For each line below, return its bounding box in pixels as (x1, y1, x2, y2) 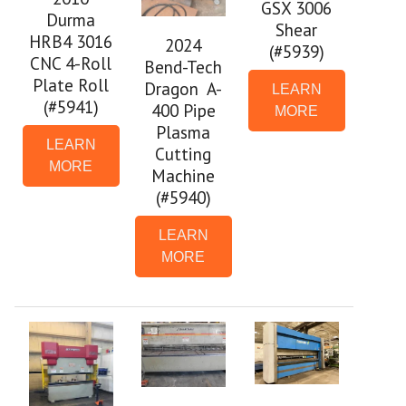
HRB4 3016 (29, 30, 113, 53)
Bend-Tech (144, 55, 223, 79)
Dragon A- (144, 77, 223, 101)
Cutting (155, 142, 212, 166)
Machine (151, 164, 216, 188)
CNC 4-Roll (30, 52, 112, 75)
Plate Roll (33, 73, 110, 97)
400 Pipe (150, 99, 216, 122)
